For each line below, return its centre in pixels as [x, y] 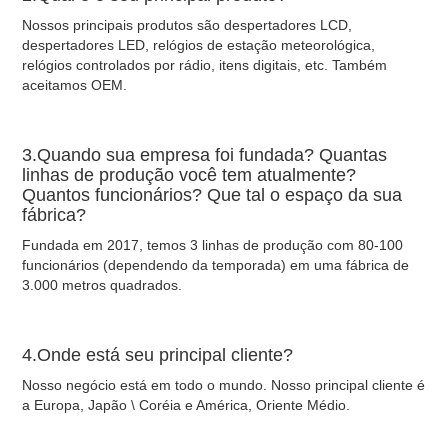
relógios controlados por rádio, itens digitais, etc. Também [205, 64]
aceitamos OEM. [75, 84]
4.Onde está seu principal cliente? [158, 354]
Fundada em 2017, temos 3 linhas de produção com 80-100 [213, 244]
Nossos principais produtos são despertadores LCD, [187, 24]
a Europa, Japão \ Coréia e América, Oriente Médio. [186, 404]
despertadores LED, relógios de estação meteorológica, [199, 44]
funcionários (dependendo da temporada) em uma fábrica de [216, 264]
